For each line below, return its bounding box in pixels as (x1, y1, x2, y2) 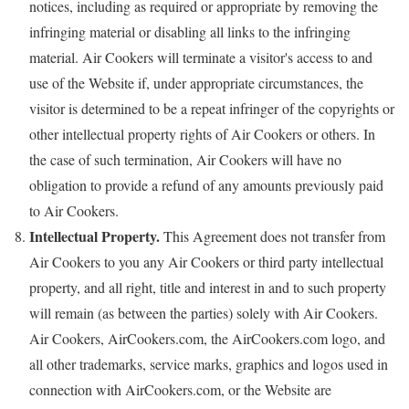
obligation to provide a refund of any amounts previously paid (29, 174, 383, 194)
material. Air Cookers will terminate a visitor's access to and (29, 47, 372, 67)
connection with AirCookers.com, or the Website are (29, 379, 331, 399)
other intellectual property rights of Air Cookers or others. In (29, 123, 375, 143)
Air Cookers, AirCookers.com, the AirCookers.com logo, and (29, 328, 385, 348)
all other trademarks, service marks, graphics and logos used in (29, 353, 388, 373)
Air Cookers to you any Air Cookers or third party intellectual (29, 251, 383, 271)
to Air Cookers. (29, 200, 119, 220)
